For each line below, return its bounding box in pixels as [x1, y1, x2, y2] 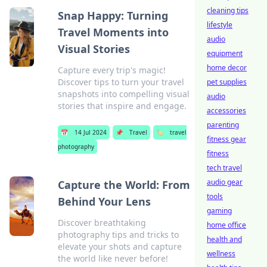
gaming [207, 206, 232, 216]
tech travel [207, 163, 242, 173]
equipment [207, 48, 243, 58]
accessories [207, 105, 246, 116]
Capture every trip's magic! [57, 64, 166, 76]
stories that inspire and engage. [57, 100, 187, 111]
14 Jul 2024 [74, 128, 107, 136]
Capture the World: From [57, 178, 190, 192]
